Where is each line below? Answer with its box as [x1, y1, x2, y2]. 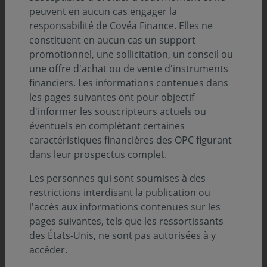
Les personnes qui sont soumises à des [29, 172, 206, 185]
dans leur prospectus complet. [29, 148, 167, 161]
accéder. [29, 243, 67, 256]
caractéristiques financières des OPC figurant [29, 133, 232, 147]
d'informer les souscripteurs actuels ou [29, 105, 206, 118]
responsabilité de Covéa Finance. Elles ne [29, 19, 213, 32]
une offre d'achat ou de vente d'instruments [29, 62, 228, 75]
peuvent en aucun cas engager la [29, 5, 177, 18]
